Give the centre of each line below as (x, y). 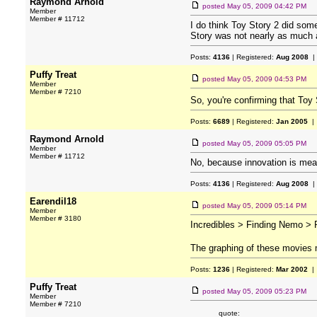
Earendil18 (53, 201)
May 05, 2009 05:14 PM (267, 206)
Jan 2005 (292, 121)
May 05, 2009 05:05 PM (267, 143)
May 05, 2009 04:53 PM (267, 79)
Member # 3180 (56, 218)
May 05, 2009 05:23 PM (267, 291)
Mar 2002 (292, 269)
